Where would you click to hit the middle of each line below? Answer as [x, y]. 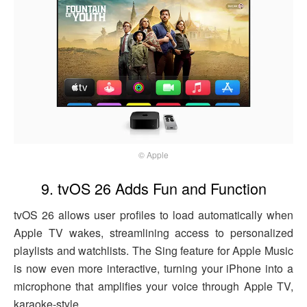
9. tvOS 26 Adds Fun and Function [153, 188]
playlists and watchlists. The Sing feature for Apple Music [153, 251]
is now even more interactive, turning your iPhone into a [153, 269]
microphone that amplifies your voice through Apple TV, [153, 286]
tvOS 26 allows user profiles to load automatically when [153, 215]
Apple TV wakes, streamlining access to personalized [153, 233]
